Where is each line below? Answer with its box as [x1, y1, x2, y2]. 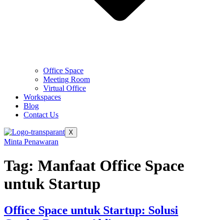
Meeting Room [43, 75, 90, 83]
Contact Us [24, 110, 58, 119]
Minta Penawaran [4, 137, 58, 146]
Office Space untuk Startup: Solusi [4, 203, 178, 217]
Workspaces [24, 93, 61, 101]
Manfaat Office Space [38, 157, 184, 175]
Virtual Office [43, 84, 86, 92]
